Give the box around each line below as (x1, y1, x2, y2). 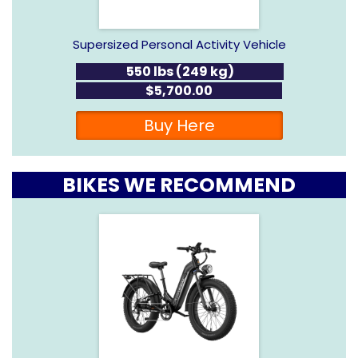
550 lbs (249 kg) (125, 62, 234, 81)
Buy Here (144, 113, 215, 137)
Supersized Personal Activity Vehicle (72, 35, 286, 53)
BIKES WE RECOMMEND (62, 170, 296, 199)
